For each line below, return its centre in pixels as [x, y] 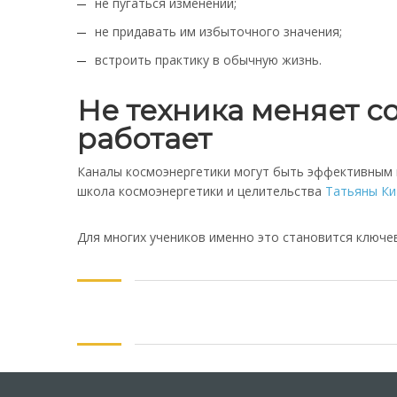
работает [144, 139]
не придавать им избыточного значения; [218, 31]
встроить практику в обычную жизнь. [208, 60]
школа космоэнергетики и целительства [201, 191]
